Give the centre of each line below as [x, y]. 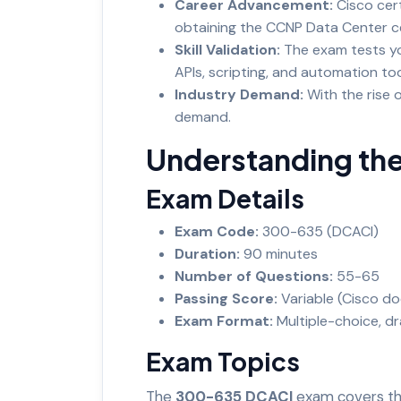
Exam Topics [223, 361]
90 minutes [282, 253]
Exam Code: [217, 231]
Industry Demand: [239, 94]
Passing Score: [226, 298]
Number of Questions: [254, 276]
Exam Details [227, 198]
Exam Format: [224, 320]
